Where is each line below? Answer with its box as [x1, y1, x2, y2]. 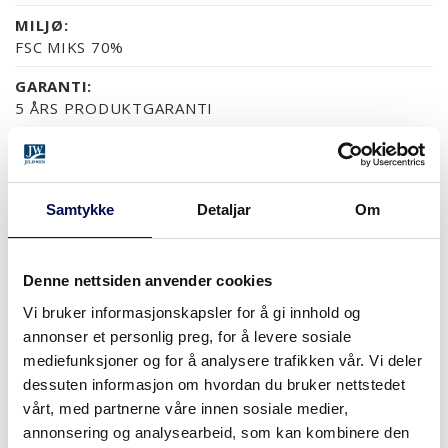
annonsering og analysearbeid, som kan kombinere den [23, 423, 410, 441]
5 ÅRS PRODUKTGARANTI [15, 97, 213, 118]
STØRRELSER [39, 304, 141, 325]
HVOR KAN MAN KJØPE [103, 414, 273, 434]
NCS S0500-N [112, 217, 214, 238]
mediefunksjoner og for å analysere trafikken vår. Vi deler [23, 351, 422, 369]
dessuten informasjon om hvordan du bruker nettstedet [23, 375, 405, 393]
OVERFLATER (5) [39, 186, 167, 207]
